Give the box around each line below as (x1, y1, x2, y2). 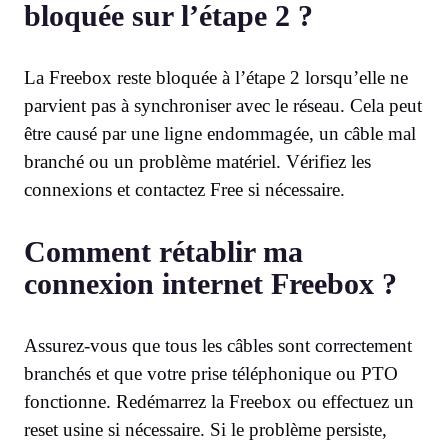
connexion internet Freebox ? (24, 266, 397, 300)
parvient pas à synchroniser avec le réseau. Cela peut (24, 94, 422, 116)
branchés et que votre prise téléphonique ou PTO (24, 362, 398, 384)
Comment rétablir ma (24, 234, 303, 268)
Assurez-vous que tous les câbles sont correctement (24, 334, 412, 356)
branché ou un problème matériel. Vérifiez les (24, 150, 371, 172)
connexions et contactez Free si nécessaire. (24, 178, 345, 200)
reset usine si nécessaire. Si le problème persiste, (24, 418, 387, 440)
